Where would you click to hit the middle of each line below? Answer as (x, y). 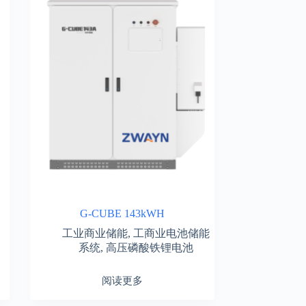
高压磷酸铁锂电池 (149, 247)
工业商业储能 (95, 233)
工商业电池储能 (171, 233)
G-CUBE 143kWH (122, 213)
